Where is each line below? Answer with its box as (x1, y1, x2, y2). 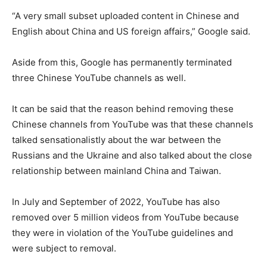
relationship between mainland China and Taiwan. (12, 164, 221, 176)
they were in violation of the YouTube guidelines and (12, 226, 233, 238)
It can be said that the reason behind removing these (12, 103, 234, 114)
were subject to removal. (12, 242, 116, 254)
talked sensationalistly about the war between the (12, 133, 221, 145)
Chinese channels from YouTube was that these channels (12, 118, 253, 130)
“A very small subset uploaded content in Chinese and (12, 10, 239, 21)
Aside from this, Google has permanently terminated (12, 56, 232, 68)
